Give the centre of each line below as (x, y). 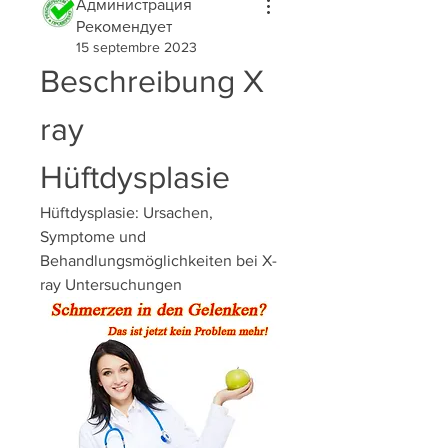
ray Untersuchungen (111, 284)
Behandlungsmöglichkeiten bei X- (158, 260)
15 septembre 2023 (136, 47)
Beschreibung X (152, 80)
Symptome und (93, 236)
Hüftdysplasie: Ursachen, (126, 212)
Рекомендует (124, 26)
